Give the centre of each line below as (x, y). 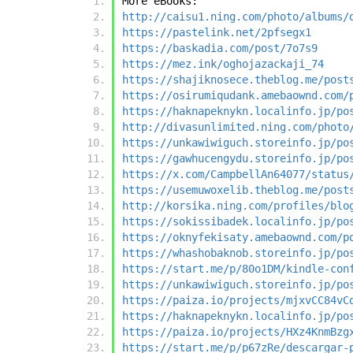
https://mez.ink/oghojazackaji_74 (223, 64)
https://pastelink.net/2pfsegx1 (217, 33)
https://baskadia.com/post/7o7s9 (220, 48)
